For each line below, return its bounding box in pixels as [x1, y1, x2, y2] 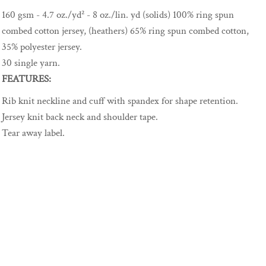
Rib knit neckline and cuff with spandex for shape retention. [2, 94, 238, 107]
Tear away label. [2, 126, 65, 140]
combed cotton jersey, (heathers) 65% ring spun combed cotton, [2, 24, 249, 37]
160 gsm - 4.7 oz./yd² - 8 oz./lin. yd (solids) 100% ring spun [2, 8, 234, 21]
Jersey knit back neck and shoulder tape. [2, 110, 158, 123]
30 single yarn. [2, 56, 62, 69]
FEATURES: [2, 72, 51, 85]
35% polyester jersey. [2, 40, 82, 53]
